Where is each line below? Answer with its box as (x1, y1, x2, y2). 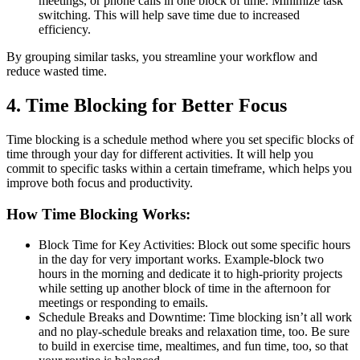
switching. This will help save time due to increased (39, 8, 300, 22)
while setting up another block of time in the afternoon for (39, 281, 330, 296)
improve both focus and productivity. (6, 175, 193, 190)
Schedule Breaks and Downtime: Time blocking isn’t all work (39, 310, 352, 325)
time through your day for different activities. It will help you (6, 146, 313, 161)
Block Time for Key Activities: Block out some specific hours (39, 238, 350, 252)
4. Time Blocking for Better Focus (6, 94, 287, 116)
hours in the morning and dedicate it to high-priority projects (39, 267, 342, 281)
